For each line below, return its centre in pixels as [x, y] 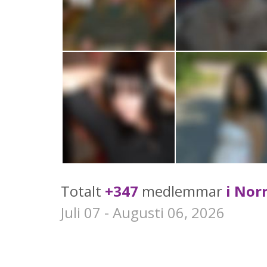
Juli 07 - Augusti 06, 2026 [143, 213]
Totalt [83, 191]
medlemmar [182, 191]
